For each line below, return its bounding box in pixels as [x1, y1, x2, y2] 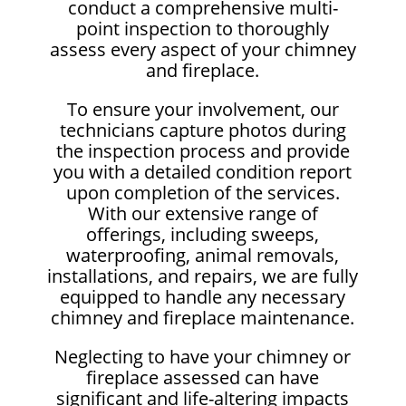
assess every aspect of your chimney [49, 36, 356, 62]
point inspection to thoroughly [76, 15, 330, 41]
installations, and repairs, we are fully [47, 263, 359, 288]
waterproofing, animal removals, [66, 242, 340, 267]
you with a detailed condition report [53, 159, 353, 184]
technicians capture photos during [59, 117, 346, 142]
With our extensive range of [87, 200, 318, 226]
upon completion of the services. [65, 179, 340, 205]
